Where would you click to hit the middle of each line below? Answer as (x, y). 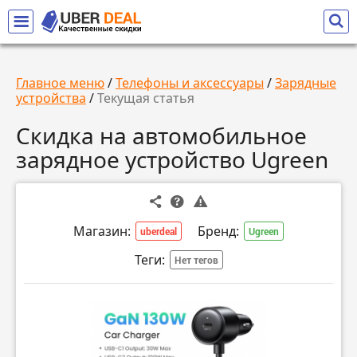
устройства (51, 98)
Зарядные (306, 83)
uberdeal (159, 231)
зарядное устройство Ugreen (172, 159)
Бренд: (218, 231)
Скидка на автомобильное (161, 135)
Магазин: (102, 231)
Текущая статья (146, 98)
